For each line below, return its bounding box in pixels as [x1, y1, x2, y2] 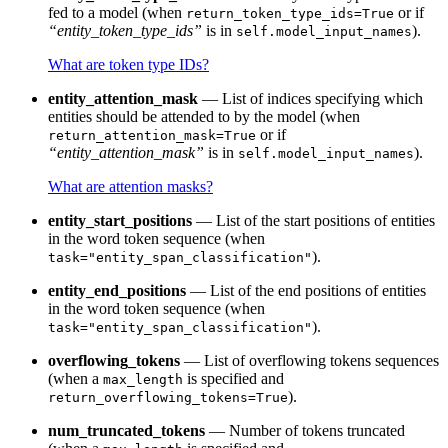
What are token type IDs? [48, 56, 209, 74]
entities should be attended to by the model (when [48, 108, 360, 126]
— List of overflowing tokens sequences [180, 352, 439, 370]
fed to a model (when [48, 4, 186, 22]
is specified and [183, 370, 284, 388]
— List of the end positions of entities [186, 282, 426, 300]
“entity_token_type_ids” [48, 22, 202, 40]
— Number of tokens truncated [205, 422, 405, 440]
